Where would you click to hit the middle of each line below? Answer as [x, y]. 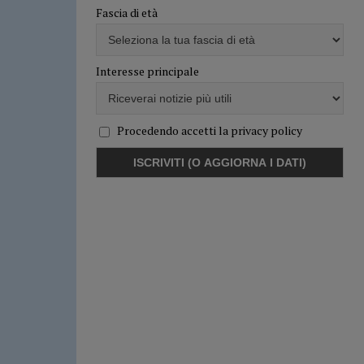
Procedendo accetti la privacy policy [209, 130]
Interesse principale [147, 71]
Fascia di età [126, 13]
